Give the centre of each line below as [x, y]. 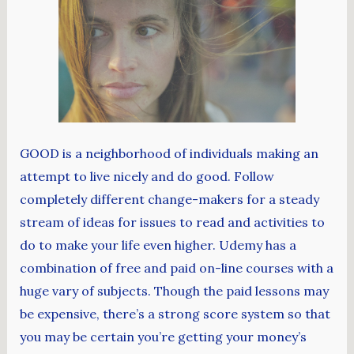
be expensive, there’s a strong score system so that [175, 314]
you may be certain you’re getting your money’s [163, 337]
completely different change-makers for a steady [169, 200]
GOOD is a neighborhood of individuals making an [169, 154]
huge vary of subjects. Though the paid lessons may [174, 291]
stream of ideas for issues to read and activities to [172, 222]
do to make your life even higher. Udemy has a [158, 245]
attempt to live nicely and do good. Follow [147, 177]
